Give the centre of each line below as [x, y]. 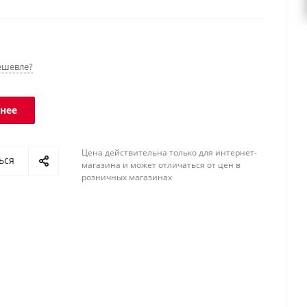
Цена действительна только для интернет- [169, 152]
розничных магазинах [127, 177]
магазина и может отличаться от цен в [161, 165]
